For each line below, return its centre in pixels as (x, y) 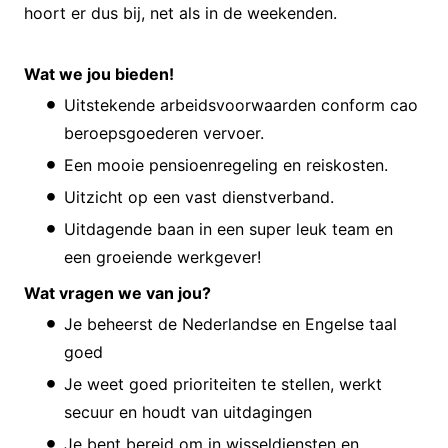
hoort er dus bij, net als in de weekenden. (180, 13)
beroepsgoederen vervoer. (164, 132)
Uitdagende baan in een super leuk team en (228, 228)
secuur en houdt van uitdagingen (188, 411)
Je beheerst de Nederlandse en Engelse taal (230, 323)
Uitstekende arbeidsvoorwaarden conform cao (241, 104)
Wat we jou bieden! (99, 73)
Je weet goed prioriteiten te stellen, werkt (223, 383)
